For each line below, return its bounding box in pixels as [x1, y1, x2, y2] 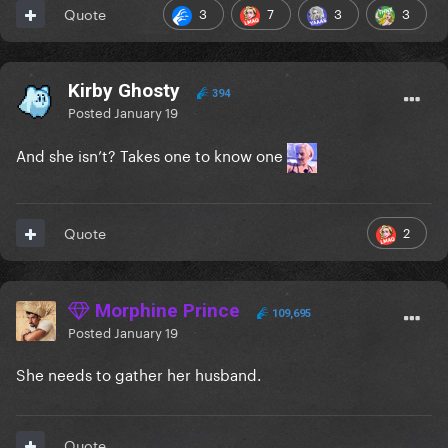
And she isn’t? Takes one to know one [16, 142, 287, 167]
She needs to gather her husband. [16, 361, 265, 386]
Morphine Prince [90, 299, 240, 323]
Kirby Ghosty [68, 79, 180, 103]
